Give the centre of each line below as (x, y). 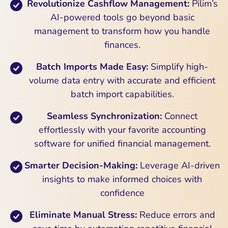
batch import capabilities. (122, 94)
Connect (180, 116)
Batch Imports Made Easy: (92, 66)
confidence (122, 193)
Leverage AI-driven (179, 165)
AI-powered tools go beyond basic (122, 17)
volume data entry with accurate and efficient (122, 80)
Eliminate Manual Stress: (83, 215)
